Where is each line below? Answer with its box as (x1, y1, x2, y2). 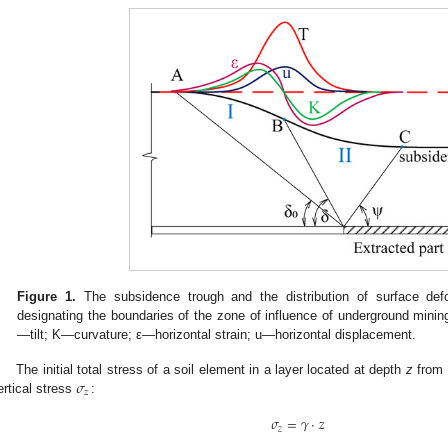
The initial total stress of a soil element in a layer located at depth (16, 361, 406, 377)
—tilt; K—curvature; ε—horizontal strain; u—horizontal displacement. (17, 327, 417, 343)
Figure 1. (17, 289, 77, 305)
